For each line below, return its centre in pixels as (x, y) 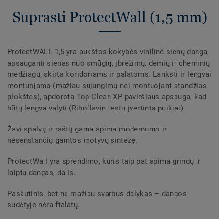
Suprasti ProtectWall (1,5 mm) (109, 17)
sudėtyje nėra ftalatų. (44, 205)
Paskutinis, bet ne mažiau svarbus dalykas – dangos (97, 193)
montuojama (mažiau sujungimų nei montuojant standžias (107, 85)
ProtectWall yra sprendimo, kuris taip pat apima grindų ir (104, 161)
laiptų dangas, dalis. (42, 172)
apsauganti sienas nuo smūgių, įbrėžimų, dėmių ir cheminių (109, 63)
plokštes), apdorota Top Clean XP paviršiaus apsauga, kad (107, 97)
